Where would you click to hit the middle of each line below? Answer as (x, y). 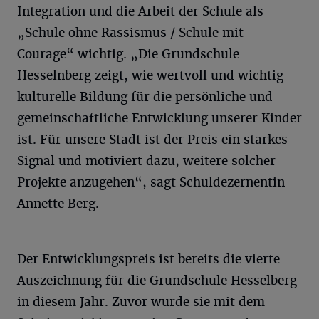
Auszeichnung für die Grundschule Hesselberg (157, 280)
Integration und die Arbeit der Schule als (140, 11)
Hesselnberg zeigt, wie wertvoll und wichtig (150, 75)
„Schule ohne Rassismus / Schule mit (130, 32)
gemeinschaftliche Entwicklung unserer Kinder (159, 118)
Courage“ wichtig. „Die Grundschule (128, 54)
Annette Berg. (58, 203)
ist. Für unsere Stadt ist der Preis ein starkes (152, 139)
